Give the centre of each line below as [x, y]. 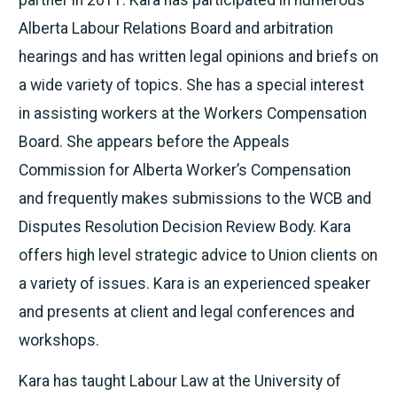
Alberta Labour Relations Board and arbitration [175, 28]
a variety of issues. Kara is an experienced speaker [194, 283]
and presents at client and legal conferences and [186, 311]
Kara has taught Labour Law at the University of [179, 381]
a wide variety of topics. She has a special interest [191, 85]
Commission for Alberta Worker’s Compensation [184, 170]
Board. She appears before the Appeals [154, 141]
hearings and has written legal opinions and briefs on [198, 56]
